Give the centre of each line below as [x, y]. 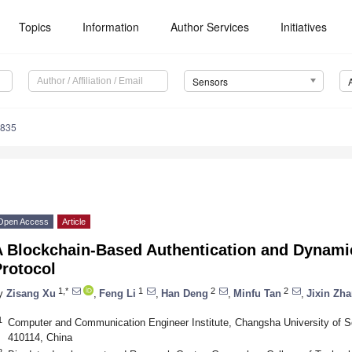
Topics [35, 27]
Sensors [210, 82]
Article [74, 222]
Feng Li [117, 293]
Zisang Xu [31, 293]
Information [111, 27]
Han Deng [185, 293]
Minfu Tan [257, 293]
